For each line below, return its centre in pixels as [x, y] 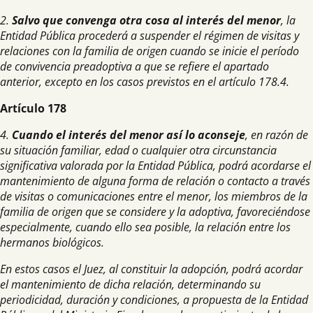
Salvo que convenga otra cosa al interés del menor [145, 20]
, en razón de [277, 135]
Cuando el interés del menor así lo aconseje [127, 135]
